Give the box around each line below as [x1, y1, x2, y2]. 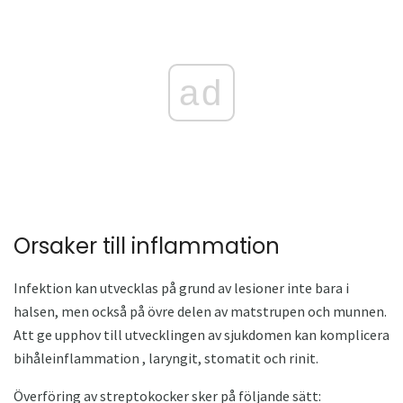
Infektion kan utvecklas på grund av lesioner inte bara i [13, 278, 349, 297]
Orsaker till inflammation [13, 230, 280, 261]
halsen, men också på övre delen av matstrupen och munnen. [13, 301, 387, 320]
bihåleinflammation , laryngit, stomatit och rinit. [13, 348, 318, 367]
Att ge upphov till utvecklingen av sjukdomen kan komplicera [13, 325, 390, 344]
